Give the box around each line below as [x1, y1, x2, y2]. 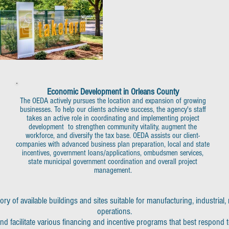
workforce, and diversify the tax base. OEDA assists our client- [26, 131, 200, 140]
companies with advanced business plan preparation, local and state [16, 140, 210, 149]
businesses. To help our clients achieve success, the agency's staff [19, 105, 206, 114]
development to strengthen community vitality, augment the [29, 122, 197, 131]
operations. [97, 206, 136, 217]
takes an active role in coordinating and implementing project [26, 113, 199, 123]
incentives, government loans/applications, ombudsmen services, [22, 148, 203, 157]
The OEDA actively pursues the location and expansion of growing [19, 96, 206, 105]
